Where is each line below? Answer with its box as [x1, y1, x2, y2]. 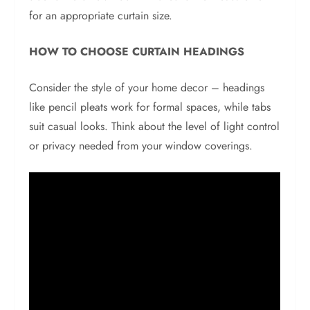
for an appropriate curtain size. [29, 8, 173, 24]
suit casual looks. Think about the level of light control [29, 118, 280, 135]
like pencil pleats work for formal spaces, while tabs [29, 99, 271, 116]
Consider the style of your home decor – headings [29, 80, 265, 96]
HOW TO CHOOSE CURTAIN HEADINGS [29, 44, 245, 60]
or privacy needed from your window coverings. [29, 138, 253, 154]
